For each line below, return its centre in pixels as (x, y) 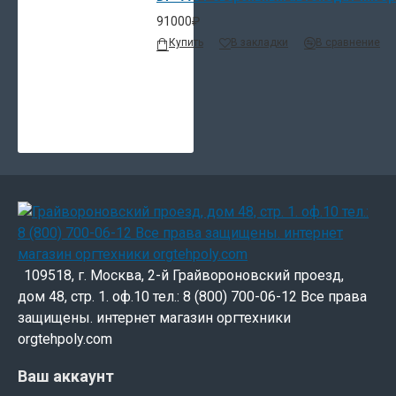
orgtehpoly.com (65, 339)
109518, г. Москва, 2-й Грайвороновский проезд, (184, 275)
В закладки (259, 42)
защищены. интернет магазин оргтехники (154, 317)
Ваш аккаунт (66, 376)
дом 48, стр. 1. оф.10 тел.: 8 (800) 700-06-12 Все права (192, 296)
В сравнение (348, 42)
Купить (186, 42)
